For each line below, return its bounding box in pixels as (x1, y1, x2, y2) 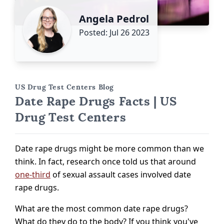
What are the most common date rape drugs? (15, 202, 188, 214)
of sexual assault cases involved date (50, 168, 191, 180)
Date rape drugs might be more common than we (15, 142, 204, 154)
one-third (15, 168, 50, 180)
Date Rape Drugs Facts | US (15, 93, 177, 109)
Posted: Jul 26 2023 (79, 26, 149, 38)
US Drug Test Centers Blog (15, 82, 114, 91)
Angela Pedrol (79, 11, 149, 25)
